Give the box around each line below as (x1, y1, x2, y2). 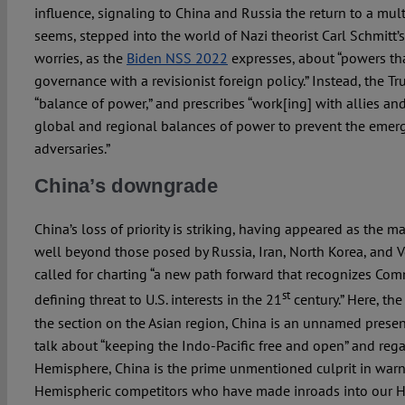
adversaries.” (33, 139, 110, 158)
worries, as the (33, 49, 127, 68)
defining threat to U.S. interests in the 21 (33, 290, 282, 309)
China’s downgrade (33, 174, 219, 198)
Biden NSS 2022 (126, 49, 228, 68)
